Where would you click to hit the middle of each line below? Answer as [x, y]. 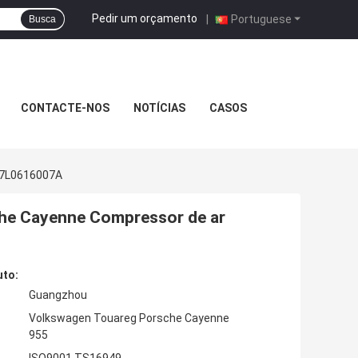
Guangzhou [58, 295]
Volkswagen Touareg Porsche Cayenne [129, 318]
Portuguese [261, 19]
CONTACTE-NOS [65, 108]
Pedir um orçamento [145, 18]
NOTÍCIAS [159, 108]
